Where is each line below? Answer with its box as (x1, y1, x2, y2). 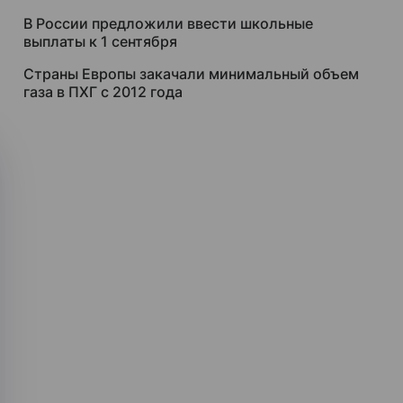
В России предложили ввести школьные (23, 14, 313, 32)
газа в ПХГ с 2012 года (23, 83, 183, 101)
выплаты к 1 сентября (23, 32, 177, 50)
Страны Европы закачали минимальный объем (23, 65, 359, 83)
